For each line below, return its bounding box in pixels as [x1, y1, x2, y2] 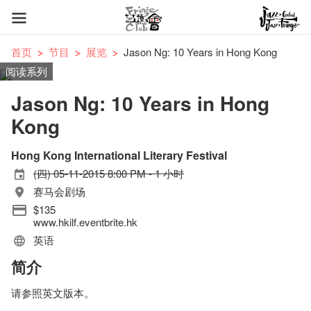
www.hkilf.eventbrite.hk [33, 215, 137, 229]
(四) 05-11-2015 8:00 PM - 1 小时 [33, 166, 184, 180]
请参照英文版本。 [11, 285, 94, 300]
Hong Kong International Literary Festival [11, 147, 227, 163]
